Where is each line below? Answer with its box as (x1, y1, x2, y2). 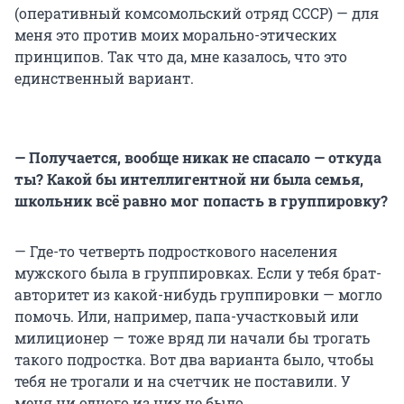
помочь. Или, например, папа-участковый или (14, 307, 359, 326)
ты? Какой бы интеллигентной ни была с (14, 170, 322, 189)
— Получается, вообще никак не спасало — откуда (14, 148, 381, 168)
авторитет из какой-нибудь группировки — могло (14, 285, 382, 305)
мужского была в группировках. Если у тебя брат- (14, 263, 381, 283)
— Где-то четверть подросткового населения (14, 242, 337, 262)
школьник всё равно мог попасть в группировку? (14, 191, 388, 211)
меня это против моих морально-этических (14, 25, 336, 45)
